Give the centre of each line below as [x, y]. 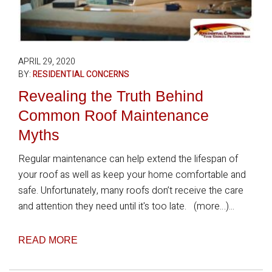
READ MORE [48, 240]
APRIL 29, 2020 [47, 62]
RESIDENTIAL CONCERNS [81, 74]
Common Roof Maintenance [114, 115]
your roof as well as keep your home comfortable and [132, 175]
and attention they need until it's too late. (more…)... [126, 206]
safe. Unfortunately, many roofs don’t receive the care [131, 191]
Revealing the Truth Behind [111, 96]
